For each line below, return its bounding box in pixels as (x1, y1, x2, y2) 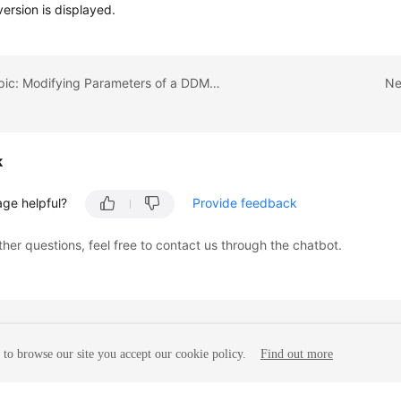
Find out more (260, 347, 333, 362)
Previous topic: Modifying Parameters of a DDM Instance (209, 74, 221, 90)
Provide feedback (192, 195, 298, 210)
